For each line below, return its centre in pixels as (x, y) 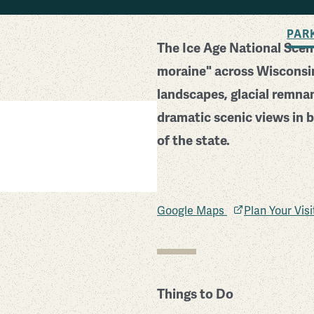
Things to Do (195, 294)
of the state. (193, 141)
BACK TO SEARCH (221, 10)
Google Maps (192, 211)
